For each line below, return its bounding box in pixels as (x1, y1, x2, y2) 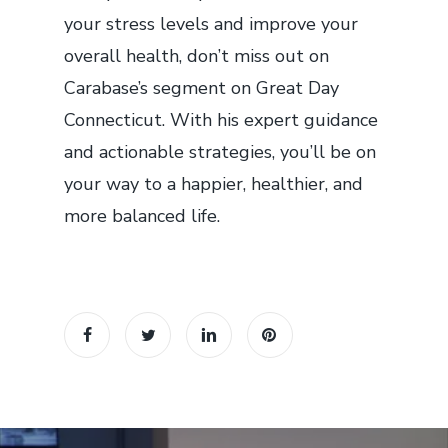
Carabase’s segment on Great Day (64, 75, 339, 100)
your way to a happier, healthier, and (64, 171, 363, 196)
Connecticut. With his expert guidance (64, 107, 378, 132)
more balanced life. (64, 203, 220, 228)
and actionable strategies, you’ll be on (64, 139, 376, 164)
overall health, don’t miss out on (64, 43, 329, 68)
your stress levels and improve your (64, 11, 358, 36)
